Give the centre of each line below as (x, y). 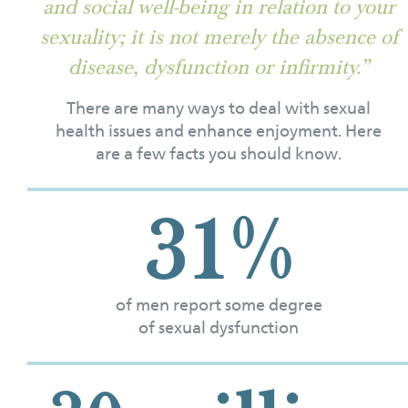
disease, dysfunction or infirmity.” (219, 67)
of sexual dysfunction (219, 327)
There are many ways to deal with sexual (219, 108)
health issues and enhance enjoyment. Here (219, 131)
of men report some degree (219, 305)
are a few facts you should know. (219, 153)
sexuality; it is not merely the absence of (219, 37)
